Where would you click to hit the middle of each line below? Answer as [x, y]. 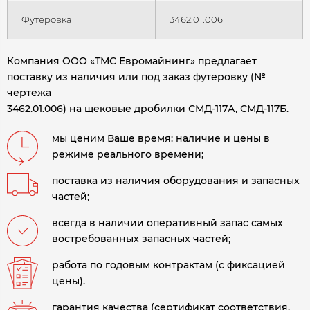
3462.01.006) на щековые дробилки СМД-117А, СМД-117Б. [148, 109]
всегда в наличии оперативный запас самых [167, 223]
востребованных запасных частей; [141, 239]
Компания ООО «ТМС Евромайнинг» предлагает [132, 61]
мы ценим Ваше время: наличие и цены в [161, 139]
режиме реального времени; [128, 155]
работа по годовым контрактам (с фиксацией [168, 265]
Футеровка [47, 20]
